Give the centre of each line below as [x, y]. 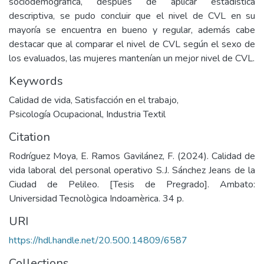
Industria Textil [136, 114]
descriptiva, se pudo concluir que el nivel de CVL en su [132, 16]
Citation [29, 137]
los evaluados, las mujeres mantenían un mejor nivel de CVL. [132, 58]
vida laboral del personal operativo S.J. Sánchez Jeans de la [132, 170]
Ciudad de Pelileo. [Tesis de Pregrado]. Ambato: [132, 184]
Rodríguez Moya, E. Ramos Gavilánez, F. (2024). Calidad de [132, 156]
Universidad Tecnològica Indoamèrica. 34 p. [96, 199]
